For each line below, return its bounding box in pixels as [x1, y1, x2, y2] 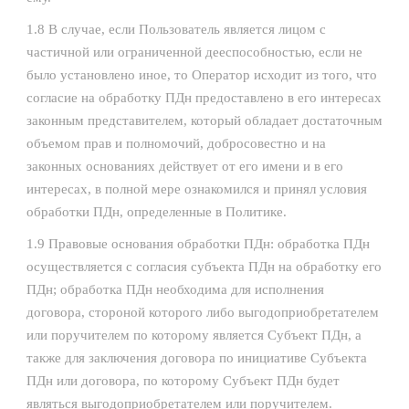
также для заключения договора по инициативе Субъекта [26, 351, 367, 365]
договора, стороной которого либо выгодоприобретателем [26, 305, 379, 320]
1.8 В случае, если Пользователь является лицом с [26, 22, 326, 37]
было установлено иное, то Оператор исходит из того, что [26, 68, 377, 82]
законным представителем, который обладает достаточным [26, 113, 383, 128]
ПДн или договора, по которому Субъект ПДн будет [26, 373, 340, 388]
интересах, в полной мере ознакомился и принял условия [26, 182, 367, 196]
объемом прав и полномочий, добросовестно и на [26, 136, 326, 151]
